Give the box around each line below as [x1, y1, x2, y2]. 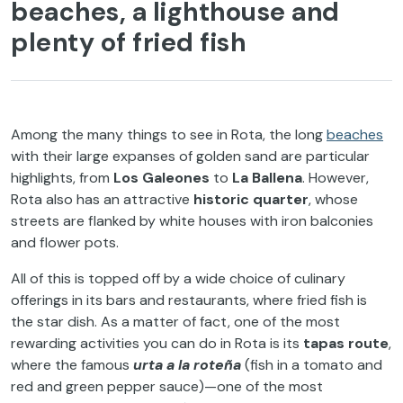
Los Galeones [113, 167, 210, 187]
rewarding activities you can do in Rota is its [11, 333, 303, 353]
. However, [302, 167, 369, 187]
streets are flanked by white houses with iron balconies [11, 210, 373, 230]
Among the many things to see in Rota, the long [11, 124, 327, 144]
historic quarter [193, 189, 309, 209]
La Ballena [228, 167, 302, 187]
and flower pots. [11, 232, 119, 252]
